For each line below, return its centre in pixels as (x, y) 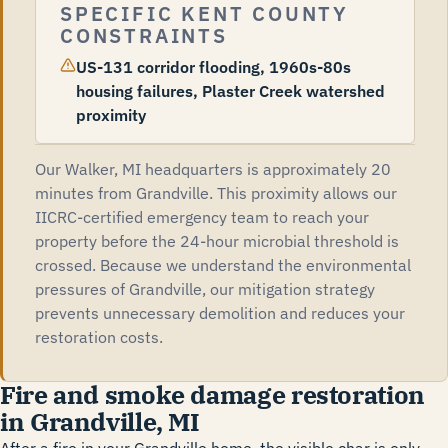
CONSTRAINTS (144, 35)
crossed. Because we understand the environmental (223, 265)
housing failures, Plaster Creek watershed (230, 91)
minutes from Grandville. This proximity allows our (216, 193)
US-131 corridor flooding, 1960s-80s (213, 67)
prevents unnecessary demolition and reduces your (220, 313)
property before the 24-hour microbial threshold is (217, 241)
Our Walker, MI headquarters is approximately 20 (213, 169)
